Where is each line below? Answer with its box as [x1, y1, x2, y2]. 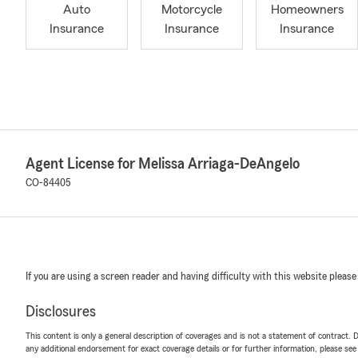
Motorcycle [161, 3, 222, 17]
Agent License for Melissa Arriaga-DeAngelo [26, 156, 300, 172]
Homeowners [270, 3, 344, 17]
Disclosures [26, 304, 96, 320]
